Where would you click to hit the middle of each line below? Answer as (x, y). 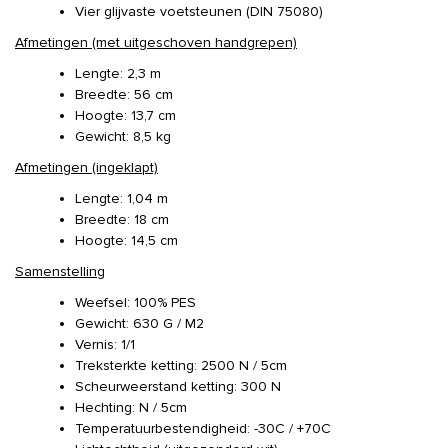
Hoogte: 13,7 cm (125, 115)
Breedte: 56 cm (124, 94)
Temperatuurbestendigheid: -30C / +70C (203, 428)
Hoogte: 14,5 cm (126, 240)
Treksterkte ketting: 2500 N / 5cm (181, 365)
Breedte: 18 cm (122, 219)
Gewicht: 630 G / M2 (139, 323)
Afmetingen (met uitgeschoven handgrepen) (156, 42)
